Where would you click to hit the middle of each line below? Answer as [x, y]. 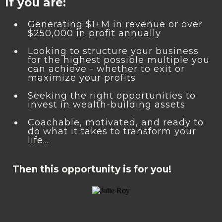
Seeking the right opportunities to [112, 96]
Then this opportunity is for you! [92, 169]
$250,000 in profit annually [94, 33]
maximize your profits [82, 78]
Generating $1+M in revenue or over [115, 25]
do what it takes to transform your [112, 132]
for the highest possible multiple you [119, 60]
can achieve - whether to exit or [106, 69]
